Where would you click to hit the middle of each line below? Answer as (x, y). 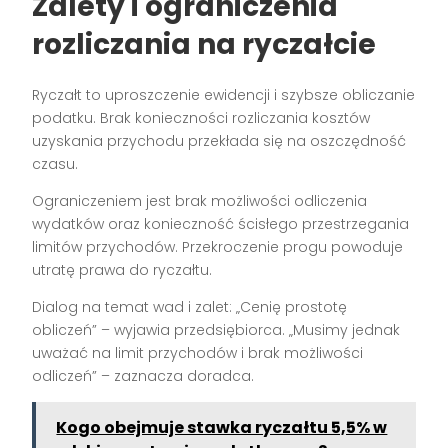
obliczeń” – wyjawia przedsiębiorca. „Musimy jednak (216, 330)
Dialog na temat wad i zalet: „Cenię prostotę (190, 307)
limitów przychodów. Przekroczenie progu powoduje (218, 247)
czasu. (55, 164)
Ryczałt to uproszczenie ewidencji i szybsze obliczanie (224, 95)
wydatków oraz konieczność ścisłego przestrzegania (221, 224)
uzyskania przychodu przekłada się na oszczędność (219, 141)
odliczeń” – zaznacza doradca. (143, 376)
